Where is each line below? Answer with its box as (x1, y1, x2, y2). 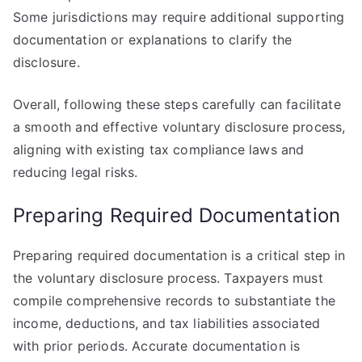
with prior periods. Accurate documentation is (13, 338, 301, 354)
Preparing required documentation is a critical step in (13, 247, 346, 263)
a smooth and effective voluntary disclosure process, (13, 119, 346, 135)
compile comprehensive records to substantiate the (13, 293, 335, 309)
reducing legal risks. (13, 164, 138, 180)
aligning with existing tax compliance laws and (13, 141, 305, 158)
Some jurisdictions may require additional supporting (13, 9, 345, 25)
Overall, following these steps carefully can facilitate (13, 96, 341, 112)
